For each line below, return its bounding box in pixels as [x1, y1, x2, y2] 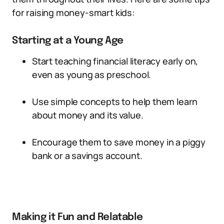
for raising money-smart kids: [12, 6, 135, 18]
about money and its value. [32, 109, 143, 121]
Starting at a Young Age [12, 35, 123, 46]
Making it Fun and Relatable [12, 212, 143, 222]
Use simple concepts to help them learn [32, 95, 198, 107]
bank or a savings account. [32, 149, 142, 161]
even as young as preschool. [32, 68, 151, 80]
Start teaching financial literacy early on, [32, 55, 198, 67]
